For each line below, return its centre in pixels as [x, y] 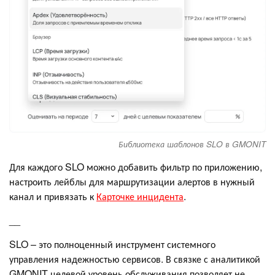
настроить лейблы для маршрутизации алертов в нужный [132, 181]
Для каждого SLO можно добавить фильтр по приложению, [136, 166]
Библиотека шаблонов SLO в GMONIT [192, 144]
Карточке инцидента [140, 196]
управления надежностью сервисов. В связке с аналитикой [135, 258]
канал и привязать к [53, 196]
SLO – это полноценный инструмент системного [112, 244]
